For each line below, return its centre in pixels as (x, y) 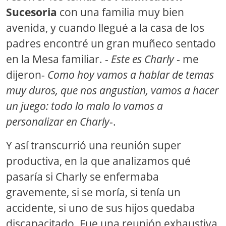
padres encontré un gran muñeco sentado (111, 44)
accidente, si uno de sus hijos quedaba (101, 208)
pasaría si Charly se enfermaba (82, 177)
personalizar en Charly (58, 122)
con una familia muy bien (121, 12)
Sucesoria (32, 12)
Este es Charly (144, 59)
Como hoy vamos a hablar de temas (131, 75)
